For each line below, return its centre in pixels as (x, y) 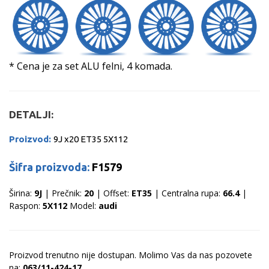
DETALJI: (31, 115)
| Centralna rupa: (187, 193)
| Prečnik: (63, 193)
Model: (83, 206)
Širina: (22, 193)
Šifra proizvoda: (50, 167)
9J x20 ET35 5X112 (91, 139)
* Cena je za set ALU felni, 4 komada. (91, 66)
